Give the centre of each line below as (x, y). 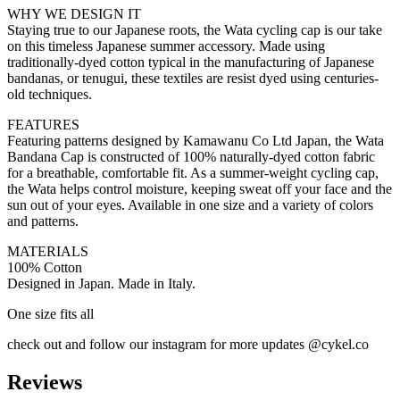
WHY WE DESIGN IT (74, 13)
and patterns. (43, 221)
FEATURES (43, 124)
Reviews (45, 382)
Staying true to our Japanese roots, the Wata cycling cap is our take (195, 29)
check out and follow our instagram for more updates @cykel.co (188, 344)
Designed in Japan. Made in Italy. (101, 283)
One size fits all (50, 313)
